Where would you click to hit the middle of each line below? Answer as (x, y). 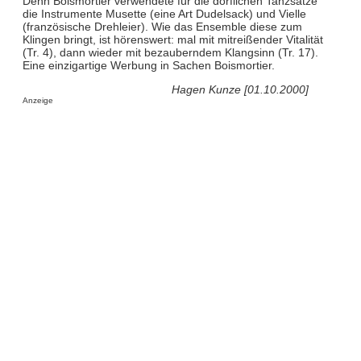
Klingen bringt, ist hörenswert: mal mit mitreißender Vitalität (172, 39)
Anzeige (37, 101)
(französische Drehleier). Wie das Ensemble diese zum (162, 26)
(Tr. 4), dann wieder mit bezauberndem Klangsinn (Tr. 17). (170, 52)
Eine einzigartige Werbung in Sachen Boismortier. (148, 65)
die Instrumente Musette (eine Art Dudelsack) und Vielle (164, 13)
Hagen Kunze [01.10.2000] (241, 90)
